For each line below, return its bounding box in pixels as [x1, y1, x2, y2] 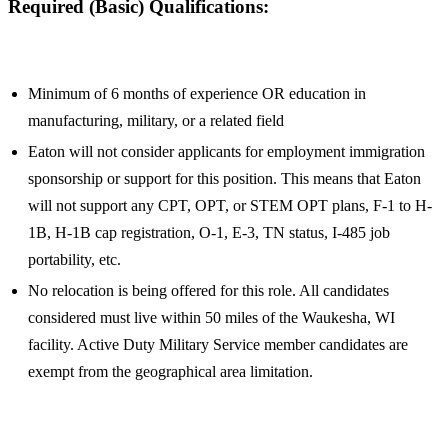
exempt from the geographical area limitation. [28, 362, 313, 380]
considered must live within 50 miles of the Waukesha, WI [28, 308, 395, 326]
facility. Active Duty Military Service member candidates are [28, 335, 408, 353]
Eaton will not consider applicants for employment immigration [28, 142, 425, 160]
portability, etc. [28, 250, 121, 268]
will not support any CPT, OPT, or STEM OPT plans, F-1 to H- [28, 196, 432, 214]
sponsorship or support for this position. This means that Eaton [28, 169, 421, 187]
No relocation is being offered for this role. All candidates [28, 281, 389, 299]
